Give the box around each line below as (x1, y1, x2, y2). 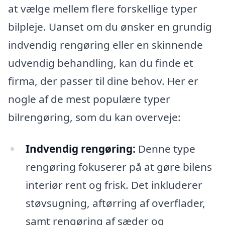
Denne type (135, 142, 195, 156)
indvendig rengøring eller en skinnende (8, 37, 203, 52)
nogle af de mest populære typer (8, 91, 170, 106)
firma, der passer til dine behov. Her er (8, 73, 198, 88)
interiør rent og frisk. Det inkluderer (25, 178, 202, 192)
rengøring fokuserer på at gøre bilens (25, 160, 212, 174)
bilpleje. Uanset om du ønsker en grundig (8, 19, 212, 34)
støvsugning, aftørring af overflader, (25, 196, 205, 210)
